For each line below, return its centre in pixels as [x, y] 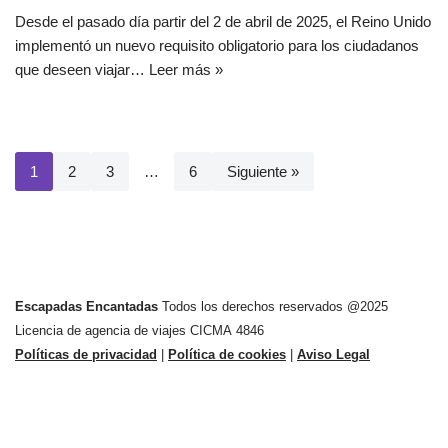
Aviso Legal [333, 354]
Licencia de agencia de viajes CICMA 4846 [139, 330]
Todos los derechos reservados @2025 [273, 306]
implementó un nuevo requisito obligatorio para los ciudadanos [217, 45]
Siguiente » [263, 171]
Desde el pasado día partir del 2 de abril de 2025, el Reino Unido [223, 21]
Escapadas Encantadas [86, 306]
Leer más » [186, 69]
